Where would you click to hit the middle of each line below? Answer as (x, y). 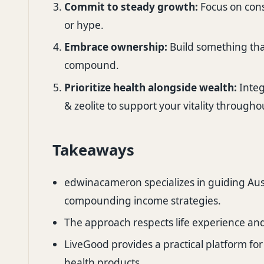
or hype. (84, 25)
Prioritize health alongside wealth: (151, 87)
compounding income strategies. (143, 200)
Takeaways (93, 150)
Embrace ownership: (116, 47)
